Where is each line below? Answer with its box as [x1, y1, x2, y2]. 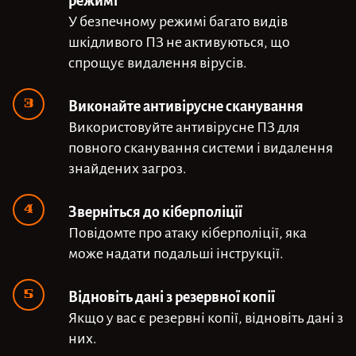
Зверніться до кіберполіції [68, 199, 242, 221]
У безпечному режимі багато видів [68, 10, 288, 30]
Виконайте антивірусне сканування [68, 94, 304, 115]
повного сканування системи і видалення [68, 136, 333, 157]
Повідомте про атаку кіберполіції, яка [68, 221, 307, 242]
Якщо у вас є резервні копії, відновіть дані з [68, 306, 343, 327]
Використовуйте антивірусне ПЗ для [68, 115, 300, 136]
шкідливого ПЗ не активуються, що [68, 30, 290, 51]
